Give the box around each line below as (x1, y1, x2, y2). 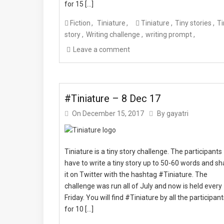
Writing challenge (86, 30, 140, 38)
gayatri (166, 109, 188, 117)
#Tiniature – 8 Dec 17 (64, 92, 160, 104)
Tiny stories (175, 18, 211, 27)
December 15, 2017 (82, 109, 144, 117)
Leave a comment (73, 45, 130, 53)
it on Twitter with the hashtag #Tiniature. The (64, 170, 207, 178)
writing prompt (145, 30, 192, 38)
